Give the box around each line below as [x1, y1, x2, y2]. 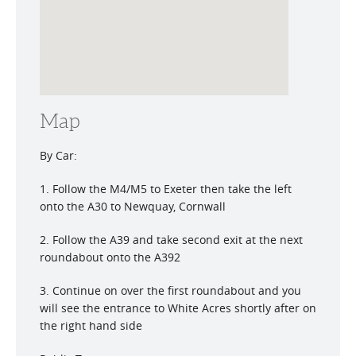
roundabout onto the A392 [40, 250, 180, 265]
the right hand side [40, 318, 142, 333]
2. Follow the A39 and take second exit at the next [40, 232, 303, 247]
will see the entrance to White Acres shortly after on [40, 300, 316, 315]
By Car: [40, 148, 77, 163]
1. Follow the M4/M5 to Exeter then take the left [40, 181, 292, 196]
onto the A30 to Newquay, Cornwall [40, 199, 226, 214]
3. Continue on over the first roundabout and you [40, 283, 301, 298]
